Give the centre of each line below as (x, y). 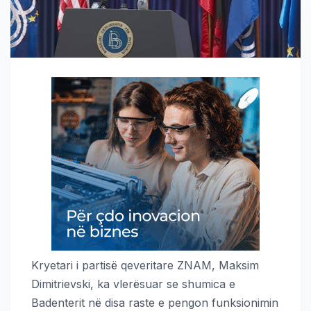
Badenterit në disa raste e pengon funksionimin (155, 302)
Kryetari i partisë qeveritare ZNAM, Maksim (145, 265)
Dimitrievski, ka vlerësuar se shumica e (133, 284)
